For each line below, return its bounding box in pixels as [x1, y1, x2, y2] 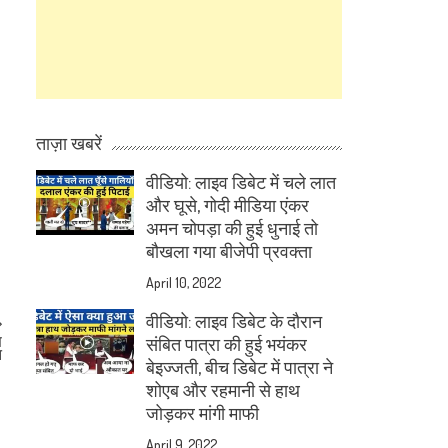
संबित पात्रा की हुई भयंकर [146, 333, 308, 355]
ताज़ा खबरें [36, 129, 103, 155]
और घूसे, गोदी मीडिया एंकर [146, 194, 310, 216]
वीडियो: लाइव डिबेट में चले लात [146, 171, 337, 193]
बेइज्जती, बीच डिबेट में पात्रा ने [146, 356, 334, 378]
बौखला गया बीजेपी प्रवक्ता [146, 240, 313, 262]
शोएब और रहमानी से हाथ [146, 379, 301, 401]
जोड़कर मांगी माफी [146, 402, 260, 424]
